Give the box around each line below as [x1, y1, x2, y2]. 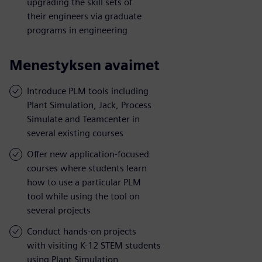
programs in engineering [27, 24, 127, 36]
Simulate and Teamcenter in [27, 113, 140, 125]
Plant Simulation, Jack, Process [27, 99, 151, 111]
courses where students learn [27, 162, 147, 174]
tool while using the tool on [27, 190, 140, 202]
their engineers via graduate [27, 10, 142, 22]
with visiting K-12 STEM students [27, 239, 161, 251]
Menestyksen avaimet [9, 56, 160, 74]
